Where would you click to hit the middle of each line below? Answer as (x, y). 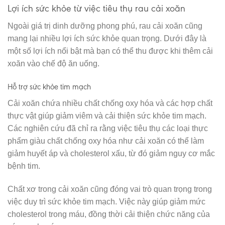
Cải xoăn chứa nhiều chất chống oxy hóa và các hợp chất (110, 103)
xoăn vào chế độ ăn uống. (53, 64)
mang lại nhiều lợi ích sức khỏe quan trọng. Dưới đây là (107, 38)
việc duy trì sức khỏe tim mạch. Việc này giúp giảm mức (106, 201)
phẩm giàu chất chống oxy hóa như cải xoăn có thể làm (106, 141)
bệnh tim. (24, 166)
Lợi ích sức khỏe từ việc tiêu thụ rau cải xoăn (96, 9)
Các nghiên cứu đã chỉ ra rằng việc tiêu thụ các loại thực (108, 128)
